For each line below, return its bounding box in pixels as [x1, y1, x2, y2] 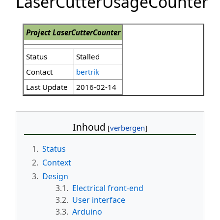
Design [42, 170, 68, 182]
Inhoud [73, 120, 106, 134]
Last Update [26, 82, 68, 92]
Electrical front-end [72, 182, 143, 193]
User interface [72, 194, 125, 205]
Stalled [76, 52, 100, 62]
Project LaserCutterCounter [26, 27, 120, 38]
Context [42, 157, 71, 168]
